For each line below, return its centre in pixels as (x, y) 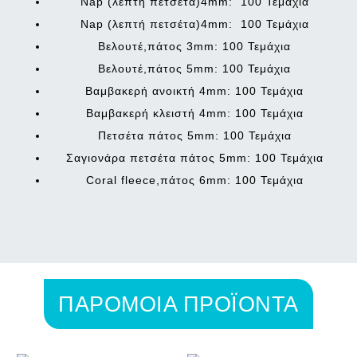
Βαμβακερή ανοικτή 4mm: (160, 91)
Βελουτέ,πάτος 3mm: (160, 47)
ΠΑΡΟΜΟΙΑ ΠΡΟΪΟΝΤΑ (178, 304)
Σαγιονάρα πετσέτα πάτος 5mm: (160, 158)
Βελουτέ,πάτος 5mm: (160, 69)
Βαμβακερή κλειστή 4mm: (160, 114)
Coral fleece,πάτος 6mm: (160, 180)
